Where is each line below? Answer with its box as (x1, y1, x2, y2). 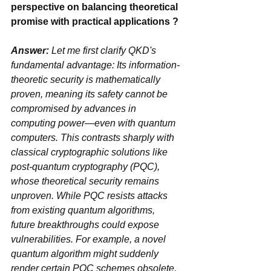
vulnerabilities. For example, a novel (11, 233, 168, 244)
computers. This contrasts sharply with (11, 132, 177, 143)
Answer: (11, 45, 49, 56)
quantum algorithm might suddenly (11, 248, 161, 259)
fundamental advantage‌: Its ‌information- (11, 59, 112, 70)
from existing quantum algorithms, (11, 204, 157, 215)
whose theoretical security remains (11, 175, 162, 186)
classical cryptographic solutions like (11, 146, 170, 157)
